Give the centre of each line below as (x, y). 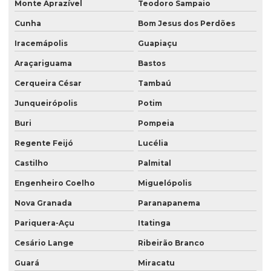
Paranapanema (169, 203)
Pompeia (156, 123)
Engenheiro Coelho (55, 183)
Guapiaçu (157, 44)
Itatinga (154, 223)
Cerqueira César (48, 83)
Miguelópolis (165, 183)
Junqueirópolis (46, 103)
